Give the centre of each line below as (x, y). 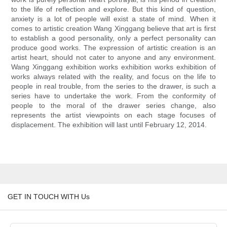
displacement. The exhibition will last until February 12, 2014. (109, 125)
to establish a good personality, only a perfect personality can (113, 38)
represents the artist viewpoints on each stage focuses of (113, 115)
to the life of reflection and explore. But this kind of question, (113, 9)
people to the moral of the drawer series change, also (113, 106)
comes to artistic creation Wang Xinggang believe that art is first (113, 29)
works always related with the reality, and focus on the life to (113, 77)
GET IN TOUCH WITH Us (49, 196)
